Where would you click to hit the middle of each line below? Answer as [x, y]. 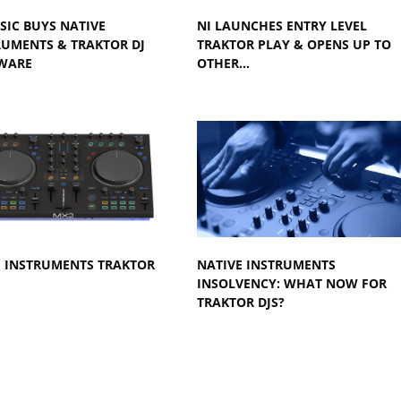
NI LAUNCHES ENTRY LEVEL [282, 26]
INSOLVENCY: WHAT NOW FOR [291, 283]
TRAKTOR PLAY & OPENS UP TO [294, 44]
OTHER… [223, 63]
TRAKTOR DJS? [240, 302]
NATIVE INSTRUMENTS [266, 264]
